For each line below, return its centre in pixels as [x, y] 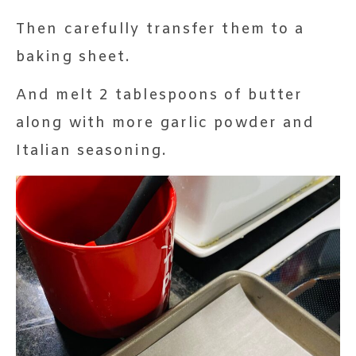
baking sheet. [74, 57]
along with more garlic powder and [166, 123]
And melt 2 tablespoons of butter [160, 95]
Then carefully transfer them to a [161, 29]
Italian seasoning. [91, 151]
